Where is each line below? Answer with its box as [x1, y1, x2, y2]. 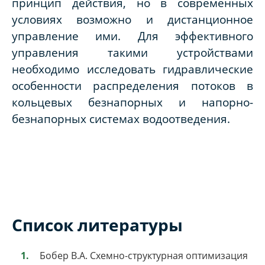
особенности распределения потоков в [12, 77, 253, 93]
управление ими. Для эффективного [12, 28, 253, 43]
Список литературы [12, 213, 183, 236]
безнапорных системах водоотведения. [12, 111, 230, 126]
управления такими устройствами [12, 44, 253, 60]
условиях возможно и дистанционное [12, 11, 253, 27]
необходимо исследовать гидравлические [12, 61, 253, 76]
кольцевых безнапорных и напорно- [12, 94, 253, 109]
